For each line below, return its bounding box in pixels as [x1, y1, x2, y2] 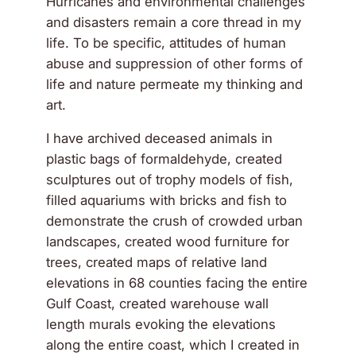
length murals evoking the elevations [46, 316, 277, 333]
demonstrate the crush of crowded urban [46, 213, 304, 230]
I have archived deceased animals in [46, 130, 273, 147]
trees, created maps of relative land [46, 254, 268, 271]
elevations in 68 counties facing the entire [46, 275, 308, 292]
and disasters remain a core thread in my [46, 14, 302, 31]
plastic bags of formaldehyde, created [46, 151, 283, 168]
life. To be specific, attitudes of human [46, 35, 287, 52]
